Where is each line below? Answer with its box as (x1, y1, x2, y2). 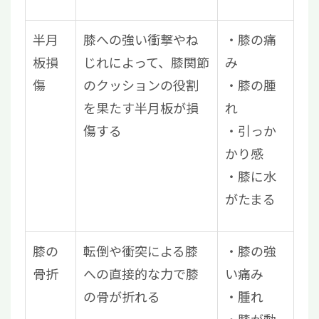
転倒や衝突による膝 (83, 241, 198, 261)
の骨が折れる (83, 287, 160, 306)
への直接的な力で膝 (83, 264, 199, 283)
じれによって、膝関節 (83, 53, 209, 72)
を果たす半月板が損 (83, 98, 199, 117)
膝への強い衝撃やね (83, 30, 199, 49)
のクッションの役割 (83, 75, 199, 95)
